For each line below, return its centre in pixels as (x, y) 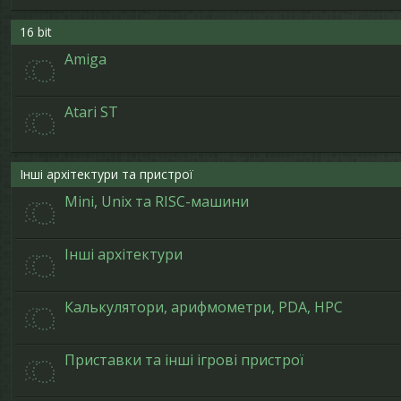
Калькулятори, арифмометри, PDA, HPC (204, 307)
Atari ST (91, 112)
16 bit (36, 32)
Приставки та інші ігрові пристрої (184, 360)
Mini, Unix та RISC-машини (157, 201)
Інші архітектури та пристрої (107, 174)
